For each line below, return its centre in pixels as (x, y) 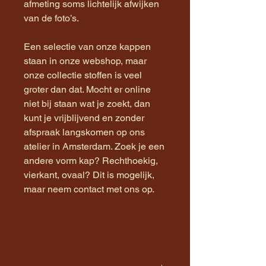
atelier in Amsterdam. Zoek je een (94, 146)
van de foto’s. (51, 18)
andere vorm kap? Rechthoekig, (91, 160)
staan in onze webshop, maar (85, 61)
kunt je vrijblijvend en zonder (84, 118)
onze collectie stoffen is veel (83, 75)
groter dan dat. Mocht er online (87, 89)
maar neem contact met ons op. (89, 189)
